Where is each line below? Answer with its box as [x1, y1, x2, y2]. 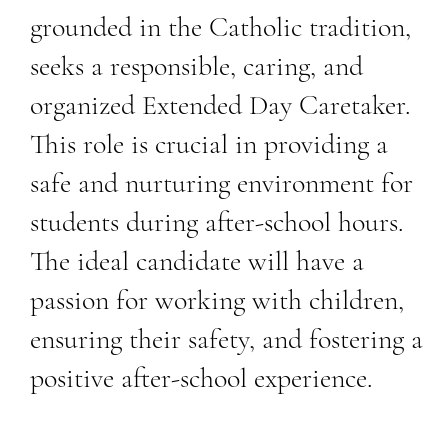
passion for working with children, [29, 282, 404, 317]
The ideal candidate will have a [29, 243, 364, 278]
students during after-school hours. [29, 204, 403, 239]
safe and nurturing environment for [29, 165, 413, 200]
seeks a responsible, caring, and [29, 48, 363, 83]
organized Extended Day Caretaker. [29, 87, 410, 122]
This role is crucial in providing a [29, 126, 388, 161]
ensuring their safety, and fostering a [29, 321, 423, 356]
